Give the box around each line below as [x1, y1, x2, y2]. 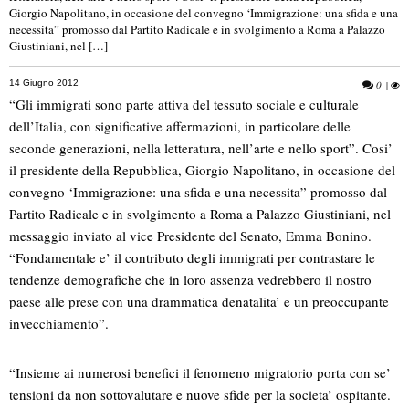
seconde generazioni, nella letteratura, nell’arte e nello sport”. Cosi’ [9, 139, 393, 157]
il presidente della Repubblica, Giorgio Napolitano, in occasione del [9, 161, 395, 179]
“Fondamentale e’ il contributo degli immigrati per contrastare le [9, 248, 375, 267]
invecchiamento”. [9, 314, 109, 332]
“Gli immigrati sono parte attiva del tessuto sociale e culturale [9, 95, 359, 113]
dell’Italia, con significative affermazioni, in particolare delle [9, 117, 351, 135]
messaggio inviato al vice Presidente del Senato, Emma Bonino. [9, 226, 372, 245]
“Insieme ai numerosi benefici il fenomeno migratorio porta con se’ [9, 363, 391, 382]
